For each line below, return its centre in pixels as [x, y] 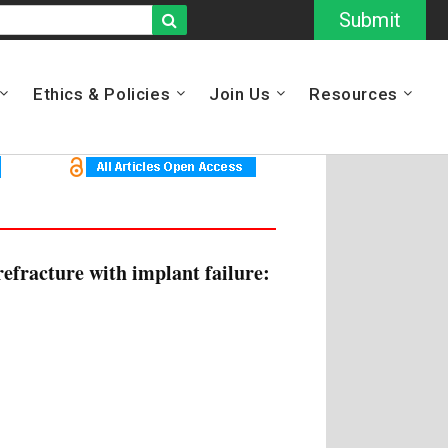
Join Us [240, 94]
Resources [353, 94]
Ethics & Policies [102, 94]
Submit [370, 20]
